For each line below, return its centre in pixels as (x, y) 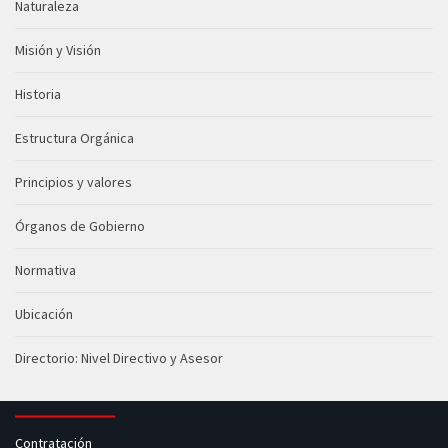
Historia (38, 94)
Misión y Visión (58, 50)
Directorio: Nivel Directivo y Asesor (119, 358)
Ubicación (44, 314)
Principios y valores (73, 182)
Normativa (45, 270)
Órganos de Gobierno (80, 226)
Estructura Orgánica (74, 138)
